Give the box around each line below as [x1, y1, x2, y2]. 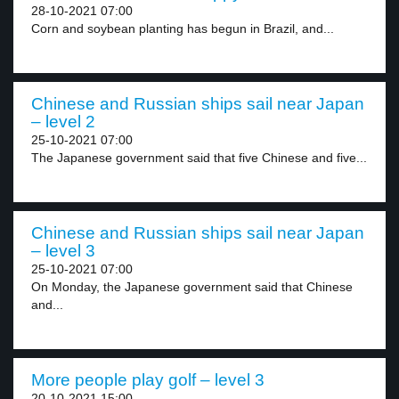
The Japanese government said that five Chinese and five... [31, 151, 367, 165]
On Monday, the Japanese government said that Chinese [31, 280, 353, 294]
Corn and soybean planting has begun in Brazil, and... [31, 21, 334, 36]
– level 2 [31, 112, 95, 131]
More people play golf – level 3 [31, 370, 265, 389]
